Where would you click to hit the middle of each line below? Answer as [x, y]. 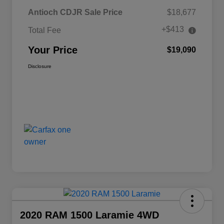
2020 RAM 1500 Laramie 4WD [89, 215]
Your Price [53, 50]
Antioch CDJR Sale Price [75, 12]
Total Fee [44, 30]
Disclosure [40, 66]
